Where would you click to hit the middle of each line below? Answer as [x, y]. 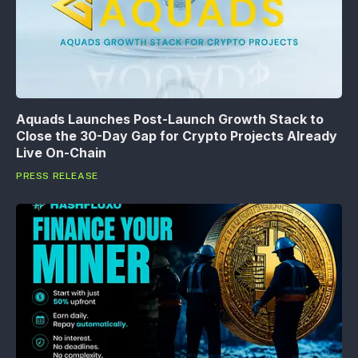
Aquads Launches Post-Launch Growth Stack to [170, 119]
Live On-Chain [61, 152]
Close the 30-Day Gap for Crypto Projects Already [177, 135]
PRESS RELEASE [57, 175]
